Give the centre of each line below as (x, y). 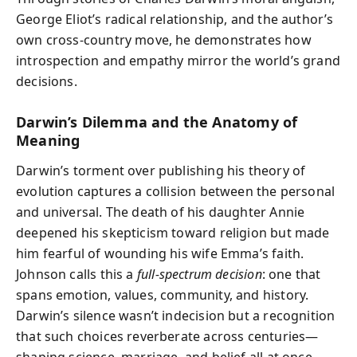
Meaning (48, 140)
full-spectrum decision (199, 274)
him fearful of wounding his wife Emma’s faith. (160, 253)
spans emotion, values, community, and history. (163, 295)
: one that (291, 274)
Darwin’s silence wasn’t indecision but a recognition (176, 316)
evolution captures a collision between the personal (176, 191)
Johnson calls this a (76, 274)
